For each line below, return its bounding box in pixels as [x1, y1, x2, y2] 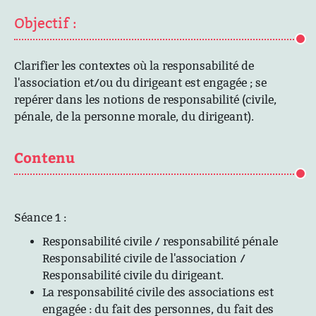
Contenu [14, 147, 75, 166]
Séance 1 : [14, 211, 66, 224]
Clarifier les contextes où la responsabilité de [14, 59, 254, 73]
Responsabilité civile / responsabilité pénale [42, 235, 278, 248]
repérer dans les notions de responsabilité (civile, [14, 93, 276, 107]
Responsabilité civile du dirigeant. [42, 269, 224, 282]
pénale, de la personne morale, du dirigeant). [14, 110, 254, 123]
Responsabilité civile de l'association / [42, 252, 245, 265]
